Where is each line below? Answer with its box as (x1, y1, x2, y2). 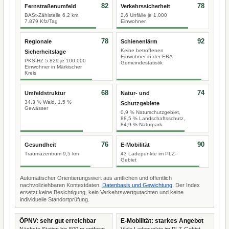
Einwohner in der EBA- (121, 54, 174, 59)
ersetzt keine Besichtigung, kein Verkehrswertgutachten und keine (20, 189, 184, 195)
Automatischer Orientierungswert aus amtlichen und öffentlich (20, 175, 172, 181)
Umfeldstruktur (25, 90, 65, 96)
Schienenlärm (121, 38, 157, 44)
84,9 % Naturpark (121, 122, 162, 127)
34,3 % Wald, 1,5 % (25, 99, 72, 105)
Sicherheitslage (25, 49, 66, 55)
